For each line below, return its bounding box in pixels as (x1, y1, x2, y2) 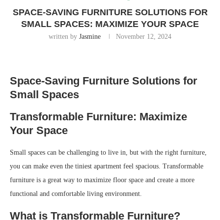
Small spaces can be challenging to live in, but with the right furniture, (10, 149, 207, 157)
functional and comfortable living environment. (10, 190, 142, 198)
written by (49, 33, 79, 41)
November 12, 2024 (116, 33, 171, 41)
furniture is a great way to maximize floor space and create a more (10, 176, 194, 184)
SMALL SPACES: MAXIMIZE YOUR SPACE (21, 19, 199, 29)
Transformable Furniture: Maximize (10, 110, 187, 123)
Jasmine (79, 33, 101, 41)
